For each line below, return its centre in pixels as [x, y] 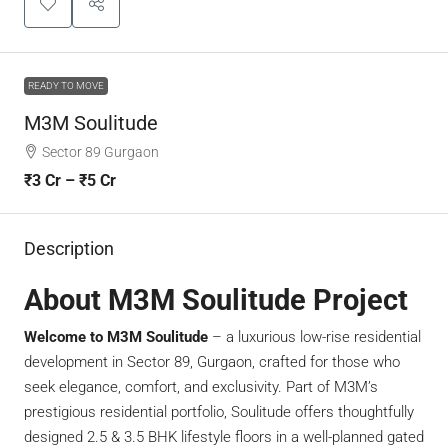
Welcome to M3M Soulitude [116, 337]
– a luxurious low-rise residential [314, 337]
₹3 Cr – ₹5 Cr [70, 180]
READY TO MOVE [66, 85]
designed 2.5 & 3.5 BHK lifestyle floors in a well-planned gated [224, 437]
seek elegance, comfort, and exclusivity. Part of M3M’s [201, 387]
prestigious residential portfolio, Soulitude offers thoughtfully [219, 412]
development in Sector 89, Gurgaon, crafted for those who [212, 362]
